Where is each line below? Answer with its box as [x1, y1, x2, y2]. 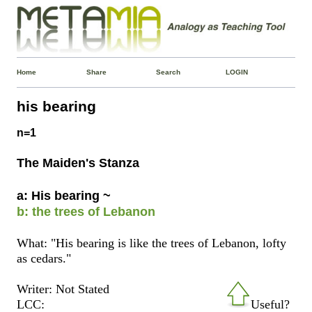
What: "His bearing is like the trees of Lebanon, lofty [17, 235, 287, 250]
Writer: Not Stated [17, 281, 110, 296]
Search [155, 68, 180, 76]
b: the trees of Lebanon [17, 204, 156, 219]
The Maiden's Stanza [17, 155, 140, 170]
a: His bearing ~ [17, 188, 111, 203]
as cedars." [17, 251, 72, 265]
